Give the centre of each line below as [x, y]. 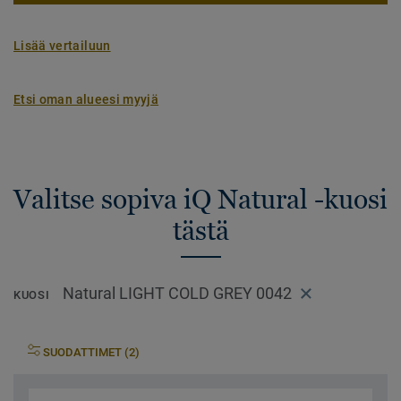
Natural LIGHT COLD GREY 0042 [178, 294]
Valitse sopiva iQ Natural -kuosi [200, 199]
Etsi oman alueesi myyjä [86, 99]
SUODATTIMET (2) [91, 353]
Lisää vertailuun [62, 46]
